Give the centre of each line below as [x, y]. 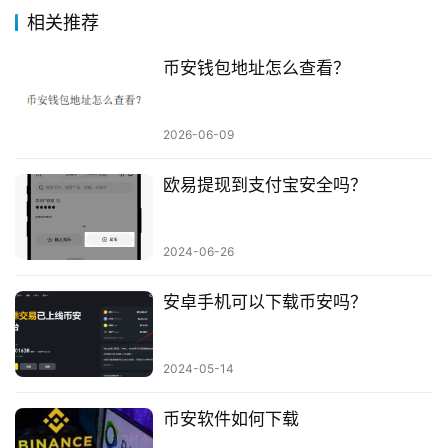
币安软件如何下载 [230, 419]
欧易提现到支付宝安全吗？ [264, 184]
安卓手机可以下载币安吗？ [264, 302]
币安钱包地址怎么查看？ [256, 67]
